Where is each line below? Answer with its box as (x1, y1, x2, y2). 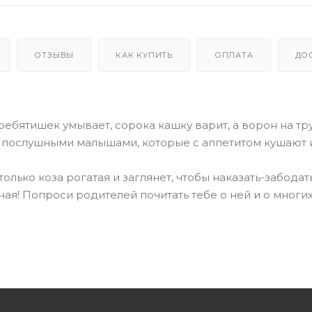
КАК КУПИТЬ (116, 50, 173, 61)
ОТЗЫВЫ (34, 50, 75, 61)
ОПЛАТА (214, 50, 253, 61)
